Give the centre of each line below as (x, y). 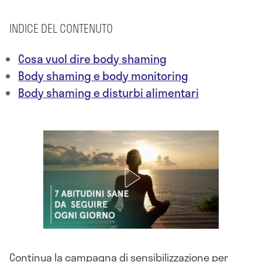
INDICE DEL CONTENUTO (61, 29)
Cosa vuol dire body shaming (92, 59)
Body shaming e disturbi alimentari (108, 93)
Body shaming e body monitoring (103, 76)
